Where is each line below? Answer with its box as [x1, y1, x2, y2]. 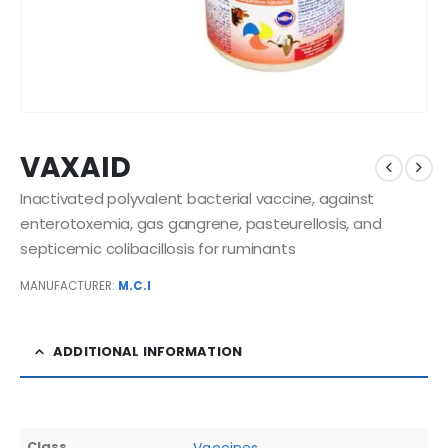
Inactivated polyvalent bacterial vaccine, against [20, 188, 375, 209]
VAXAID [20, 148, 131, 187]
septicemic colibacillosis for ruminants [20, 238, 296, 259]
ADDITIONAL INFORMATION [53, 342, 243, 361]
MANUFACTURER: [20, 278, 115, 294]
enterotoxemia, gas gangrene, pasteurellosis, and [20, 213, 382, 234]
